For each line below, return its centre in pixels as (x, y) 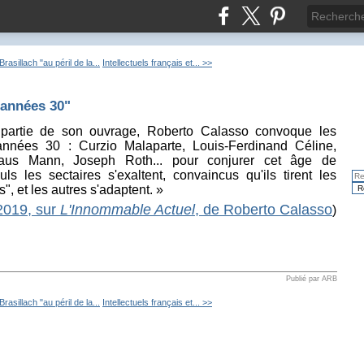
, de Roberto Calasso (264, 209)
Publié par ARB (312, 278)
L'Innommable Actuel (128, 209)
